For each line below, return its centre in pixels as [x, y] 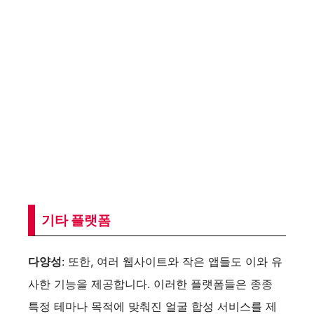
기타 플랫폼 [76, 220]
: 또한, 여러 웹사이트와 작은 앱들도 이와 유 [172, 262]
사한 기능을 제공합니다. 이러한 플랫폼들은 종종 [150, 284]
